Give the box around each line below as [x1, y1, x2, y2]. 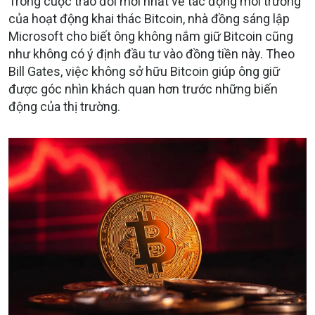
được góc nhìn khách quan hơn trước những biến [8, 82, 278, 97]
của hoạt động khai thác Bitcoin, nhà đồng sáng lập [8, 11, 290, 27]
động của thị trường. [8, 99, 120, 115]
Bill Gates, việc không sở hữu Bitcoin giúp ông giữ [8, 64, 280, 79]
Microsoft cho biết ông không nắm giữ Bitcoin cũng [8, 29, 293, 44]
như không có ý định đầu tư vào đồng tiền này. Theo [8, 46, 295, 62]
